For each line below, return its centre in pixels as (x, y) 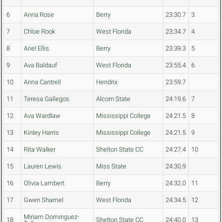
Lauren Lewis (43, 166)
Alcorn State (113, 99)
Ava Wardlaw (42, 116)
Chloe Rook (39, 32)
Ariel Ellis (36, 49)
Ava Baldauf (40, 65)
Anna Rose (39, 15)
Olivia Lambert (44, 183)
